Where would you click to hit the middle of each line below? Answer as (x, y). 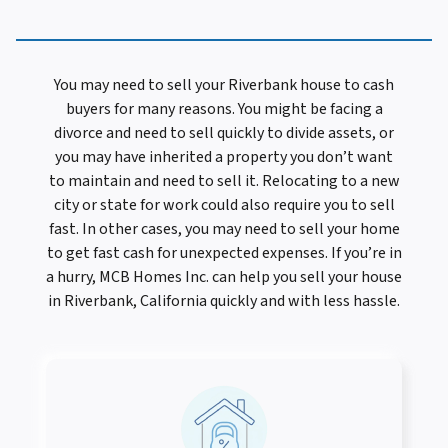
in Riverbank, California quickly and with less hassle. (224, 301)
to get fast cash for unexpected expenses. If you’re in (224, 253)
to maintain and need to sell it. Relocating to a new (224, 181)
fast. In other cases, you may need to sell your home (224, 229)
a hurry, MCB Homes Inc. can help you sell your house (224, 277)
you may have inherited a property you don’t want (224, 157)
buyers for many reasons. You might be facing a (224, 109)
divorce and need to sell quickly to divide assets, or (224, 133)
